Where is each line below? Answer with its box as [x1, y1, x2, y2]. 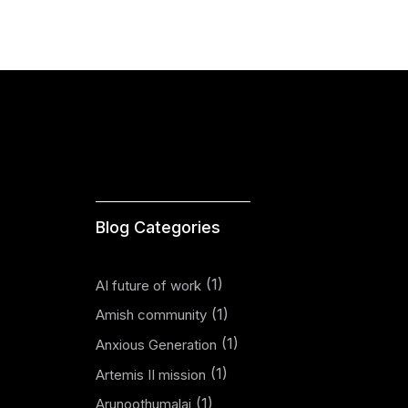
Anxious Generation [95, 335, 217, 353]
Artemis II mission [95, 365, 206, 383]
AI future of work [95, 276, 201, 294]
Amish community [95, 306, 207, 324]
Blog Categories [95, 218, 220, 237]
